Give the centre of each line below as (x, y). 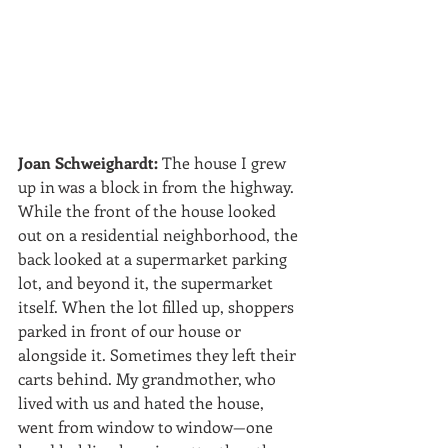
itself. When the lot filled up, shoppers (158, 306)
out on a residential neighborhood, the (160, 234)
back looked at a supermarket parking (154, 258)
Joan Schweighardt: (88, 162)
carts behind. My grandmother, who (149, 378)
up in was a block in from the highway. (158, 186)
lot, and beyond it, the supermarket (147, 282)
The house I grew (224, 162)
